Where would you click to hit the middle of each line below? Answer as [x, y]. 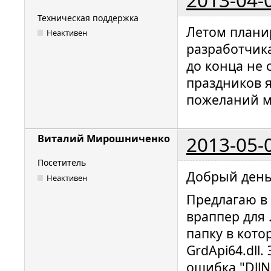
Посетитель [62, 163]
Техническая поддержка [88, 18]
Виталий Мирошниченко [104, 139]
